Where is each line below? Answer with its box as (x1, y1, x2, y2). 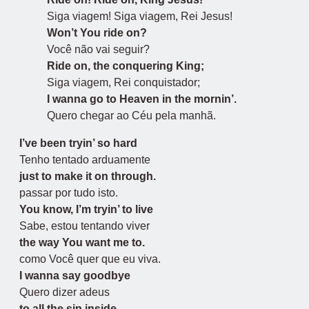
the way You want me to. (19, 237, 145, 248)
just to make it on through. (19, 170, 156, 182)
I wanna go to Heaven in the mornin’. (47, 93, 237, 105)
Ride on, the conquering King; (47, 60, 204, 72)
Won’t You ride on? (47, 27, 147, 39)
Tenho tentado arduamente (19, 154, 150, 166)
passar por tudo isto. (19, 187, 118, 199)
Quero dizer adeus (19, 286, 110, 298)
